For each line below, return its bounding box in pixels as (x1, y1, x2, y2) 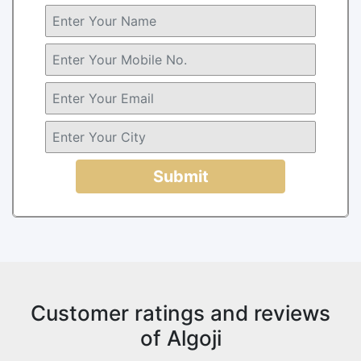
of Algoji (139, 325, 222, 351)
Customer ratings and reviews (31, 300, 330, 326)
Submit (152, 166, 209, 186)
